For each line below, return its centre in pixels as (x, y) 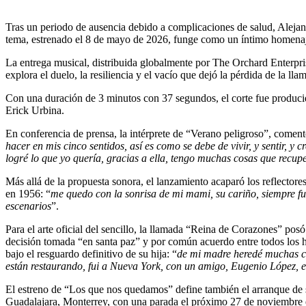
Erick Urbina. (35, 111)
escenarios (28, 206)
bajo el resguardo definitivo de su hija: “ (91, 254)
